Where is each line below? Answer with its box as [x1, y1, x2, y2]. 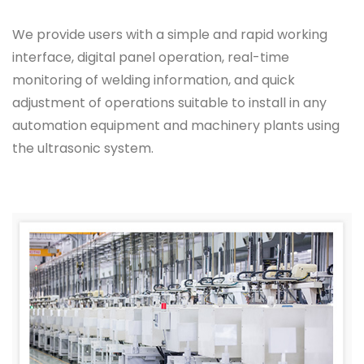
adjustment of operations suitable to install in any [12, 93, 327, 112]
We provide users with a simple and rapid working [12, 25, 327, 44]
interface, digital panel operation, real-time [12, 48, 289, 67]
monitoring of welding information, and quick [12, 71, 295, 89]
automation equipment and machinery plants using [12, 116, 340, 135]
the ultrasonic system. [12, 139, 154, 158]
